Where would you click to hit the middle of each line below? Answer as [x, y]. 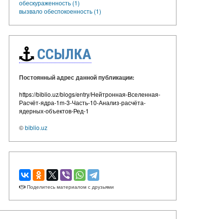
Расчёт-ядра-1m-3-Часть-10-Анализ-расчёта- [82, 102]
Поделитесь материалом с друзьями [70, 186]
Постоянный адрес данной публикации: [77, 77]
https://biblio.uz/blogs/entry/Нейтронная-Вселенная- [90, 94]
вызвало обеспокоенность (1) [60, 11]
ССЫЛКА [63, 54]
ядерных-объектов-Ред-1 [54, 110]
